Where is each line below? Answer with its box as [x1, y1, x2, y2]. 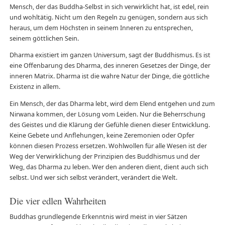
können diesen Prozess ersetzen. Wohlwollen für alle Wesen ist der [9, 142, 207, 151]
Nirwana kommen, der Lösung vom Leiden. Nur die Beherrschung [9, 110, 205, 119]
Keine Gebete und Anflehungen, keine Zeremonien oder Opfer [9, 131, 194, 140]
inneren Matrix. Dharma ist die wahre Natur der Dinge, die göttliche [9, 72, 209, 81]
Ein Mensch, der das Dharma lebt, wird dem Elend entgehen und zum [9, 99, 215, 108]
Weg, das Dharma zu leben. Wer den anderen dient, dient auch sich [9, 163, 208, 172]
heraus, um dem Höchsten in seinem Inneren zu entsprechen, [9, 23, 193, 32]
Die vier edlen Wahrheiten [9, 194, 106, 207]
